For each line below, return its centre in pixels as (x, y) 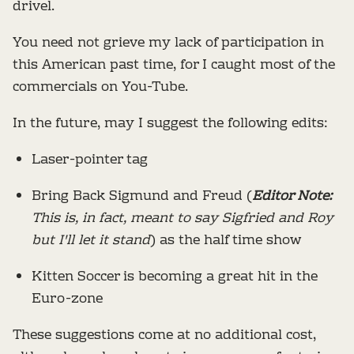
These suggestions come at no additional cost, (164, 336)
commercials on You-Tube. (100, 88)
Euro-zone (67, 299)
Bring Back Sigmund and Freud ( (142, 197)
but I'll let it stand (91, 241)
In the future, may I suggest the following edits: (170, 124)
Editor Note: (292, 197)
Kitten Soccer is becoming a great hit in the (175, 277)
